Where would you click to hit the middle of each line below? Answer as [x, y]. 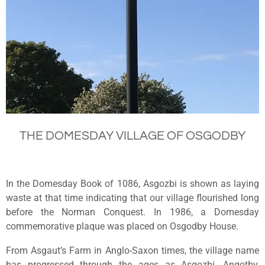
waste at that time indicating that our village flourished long [132, 198]
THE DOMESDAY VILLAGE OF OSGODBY [132, 135]
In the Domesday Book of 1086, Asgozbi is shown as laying [132, 184]
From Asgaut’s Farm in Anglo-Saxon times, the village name [132, 250]
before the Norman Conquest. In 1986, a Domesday [132, 212]
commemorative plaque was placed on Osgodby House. [122, 227]
